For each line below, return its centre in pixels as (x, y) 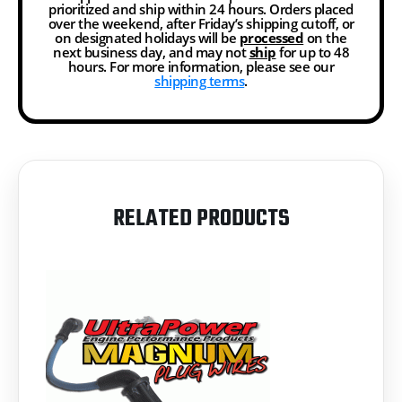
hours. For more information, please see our (201, 66)
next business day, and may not (151, 52)
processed (271, 37)
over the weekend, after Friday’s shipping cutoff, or (201, 23)
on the (325, 37)
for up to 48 (312, 52)
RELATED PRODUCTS (201, 218)
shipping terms (200, 80)
